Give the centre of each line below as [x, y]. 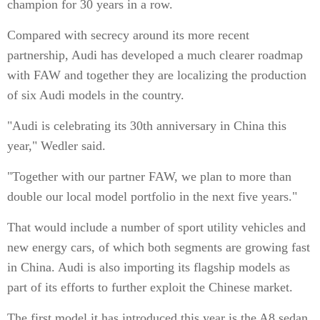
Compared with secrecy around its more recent [128, 35]
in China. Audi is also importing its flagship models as [149, 267]
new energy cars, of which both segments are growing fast [159, 247]
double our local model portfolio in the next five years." [152, 196]
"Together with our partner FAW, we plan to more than [149, 176]
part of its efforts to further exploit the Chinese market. [150, 287]
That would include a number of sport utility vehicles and [156, 227]
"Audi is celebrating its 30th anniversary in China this [147, 126]
